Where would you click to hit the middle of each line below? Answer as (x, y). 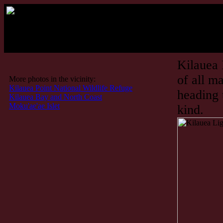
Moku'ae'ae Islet (34, 106)
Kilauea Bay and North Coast (56, 97)
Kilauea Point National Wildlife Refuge (71, 88)
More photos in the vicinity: (52, 79)
